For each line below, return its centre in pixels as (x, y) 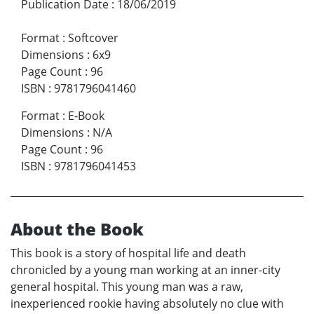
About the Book (77, 228)
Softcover (93, 37)
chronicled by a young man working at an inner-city (145, 269)
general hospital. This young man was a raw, (127, 286)
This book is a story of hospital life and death (128, 253)
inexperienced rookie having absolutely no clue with (147, 303)
